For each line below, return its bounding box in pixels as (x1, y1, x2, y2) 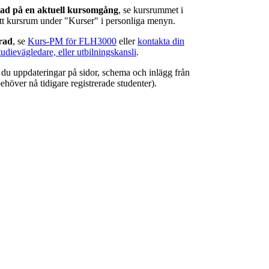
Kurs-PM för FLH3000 (28, 36, 116, 47)
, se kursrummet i (118, 5, 183, 16)
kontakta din (138, 36, 184, 47)
